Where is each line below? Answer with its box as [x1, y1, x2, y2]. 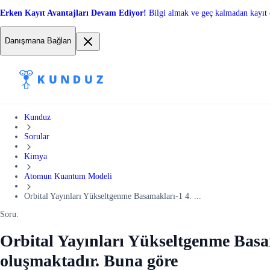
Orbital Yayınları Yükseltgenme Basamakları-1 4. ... [24, 191, 201, 201]
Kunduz [24, 112, 51, 122]
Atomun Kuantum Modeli [24, 172, 112, 181]
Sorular [24, 132, 49, 142]
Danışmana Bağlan [5, 36, 71, 46]
